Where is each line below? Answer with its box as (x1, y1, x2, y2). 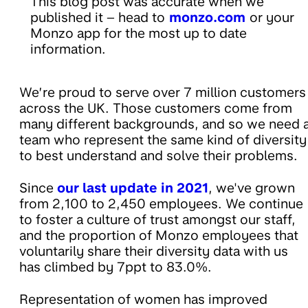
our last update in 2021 (57, 180, 208, 197)
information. (30, 41, 106, 58)
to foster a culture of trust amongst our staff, (19, 212, 296, 228)
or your (250, 10, 294, 26)
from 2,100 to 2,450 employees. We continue (19, 196, 303, 212)
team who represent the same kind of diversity (19, 132, 307, 148)
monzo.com (169, 10, 245, 26)
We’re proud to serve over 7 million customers (19, 85, 306, 101)
